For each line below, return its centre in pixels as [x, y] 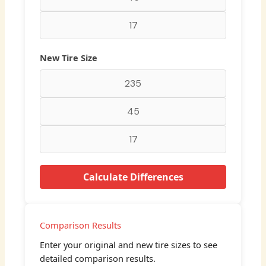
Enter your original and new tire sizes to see [129, 244]
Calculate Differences [133, 177]
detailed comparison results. [98, 258]
